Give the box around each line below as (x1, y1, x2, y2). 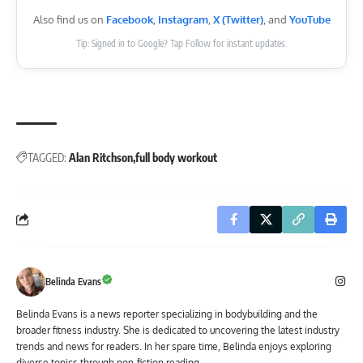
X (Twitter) (212, 12, 263, 26)
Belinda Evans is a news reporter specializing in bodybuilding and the (16, 307, 318, 320)
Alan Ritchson (69, 150, 133, 164)
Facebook (105, 12, 153, 26)
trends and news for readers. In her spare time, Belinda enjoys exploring (16, 340, 331, 352)
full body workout (135, 150, 217, 164)
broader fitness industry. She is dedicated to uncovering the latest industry (16, 323, 340, 336)
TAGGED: (28, 150, 66, 164)
